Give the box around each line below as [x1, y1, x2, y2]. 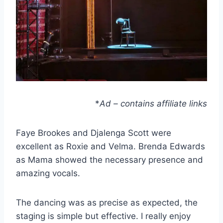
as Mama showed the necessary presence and [16, 154, 203, 165]
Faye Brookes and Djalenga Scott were [16, 127, 171, 138]
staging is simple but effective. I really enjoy [16, 211, 191, 221]
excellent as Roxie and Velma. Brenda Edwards [16, 141, 205, 151]
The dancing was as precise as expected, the [16, 197, 198, 208]
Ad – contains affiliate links [100, 98, 207, 109]
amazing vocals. [16, 168, 80, 178]
